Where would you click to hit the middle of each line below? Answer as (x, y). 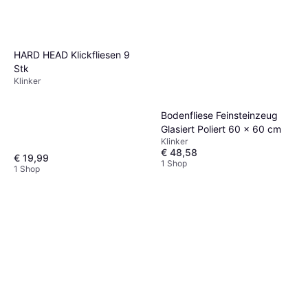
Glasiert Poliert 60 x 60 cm (221, 129)
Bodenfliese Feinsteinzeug (219, 115)
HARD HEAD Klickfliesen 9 (72, 54)
